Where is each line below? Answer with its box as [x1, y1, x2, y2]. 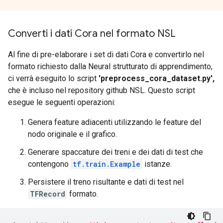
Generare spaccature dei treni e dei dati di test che [28, 147, 203, 157]
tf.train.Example [73, 159, 140, 169]
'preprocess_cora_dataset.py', [99, 74, 215, 83]
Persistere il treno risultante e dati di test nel [28, 177, 184, 187]
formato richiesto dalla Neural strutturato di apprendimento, [8, 62, 213, 71]
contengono [28, 159, 71, 169]
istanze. [142, 159, 172, 169]
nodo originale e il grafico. [28, 129, 117, 139]
